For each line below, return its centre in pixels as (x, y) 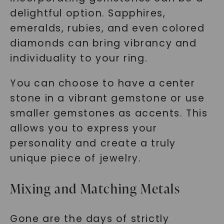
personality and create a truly (93, 143)
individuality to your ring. (79, 58)
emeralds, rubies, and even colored (107, 28)
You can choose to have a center (102, 83)
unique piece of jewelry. (75, 158)
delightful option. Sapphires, (88, 13)
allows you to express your (83, 128)
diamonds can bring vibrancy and (103, 43)
